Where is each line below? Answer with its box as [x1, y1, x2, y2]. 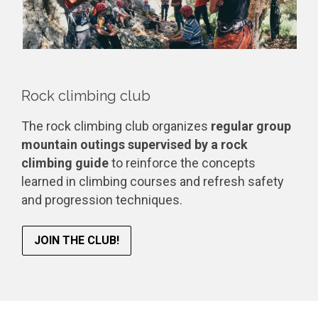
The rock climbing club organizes [21, 118, 211, 133]
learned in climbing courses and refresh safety [21, 173, 284, 189]
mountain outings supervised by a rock [21, 136, 248, 152]
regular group [211, 118, 291, 133]
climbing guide [21, 155, 109, 170]
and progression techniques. [21, 192, 182, 207]
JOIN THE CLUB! [34, 234, 119, 247]
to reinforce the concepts [109, 155, 256, 170]
